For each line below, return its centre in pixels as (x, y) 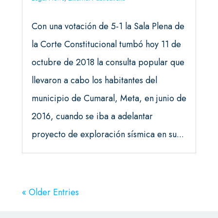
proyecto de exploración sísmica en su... (108, 135)
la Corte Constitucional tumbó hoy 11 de (106, 45)
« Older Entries (50, 192)
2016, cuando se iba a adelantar (92, 117)
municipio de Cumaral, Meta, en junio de (109, 99)
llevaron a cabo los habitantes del (94, 81)
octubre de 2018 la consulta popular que (108, 63)
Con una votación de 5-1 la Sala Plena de (108, 27)
